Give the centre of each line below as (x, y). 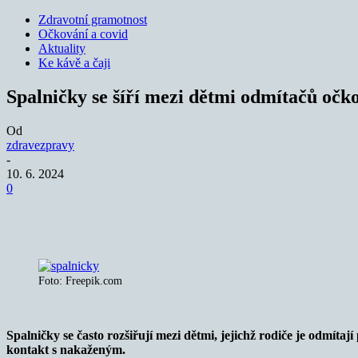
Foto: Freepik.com (80, 280)
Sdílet (80, 212)
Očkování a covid (83, 34)
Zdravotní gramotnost (93, 20)
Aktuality (62, 48)
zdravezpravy (40, 145)
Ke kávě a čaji (74, 63)
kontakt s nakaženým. (66, 349)
